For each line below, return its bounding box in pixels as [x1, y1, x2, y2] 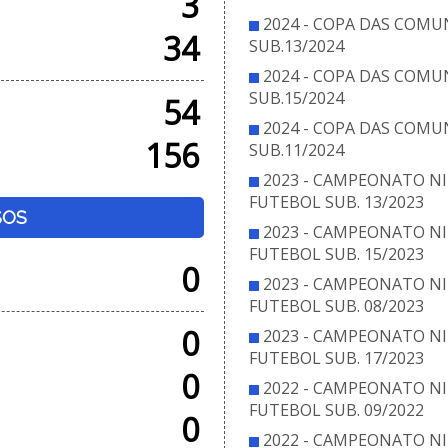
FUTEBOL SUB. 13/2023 [248, 191, 424, 213]
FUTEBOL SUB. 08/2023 [248, 295, 424, 317]
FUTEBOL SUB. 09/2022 [248, 399, 424, 421]
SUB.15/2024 [248, 87, 344, 109]
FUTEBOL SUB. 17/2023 [248, 347, 424, 369]
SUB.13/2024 [248, 35, 344, 57]
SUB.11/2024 [248, 139, 344, 161]
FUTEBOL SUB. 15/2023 [248, 243, 424, 265]
